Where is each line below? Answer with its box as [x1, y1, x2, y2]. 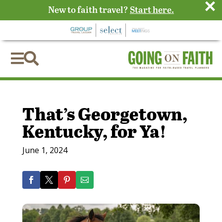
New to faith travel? [48, 3, 130, 15]
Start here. [129, 3, 174, 15]
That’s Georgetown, [22, 101, 187, 125]
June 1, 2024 [22, 144, 67, 156]
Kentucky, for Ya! [22, 118, 166, 143]
